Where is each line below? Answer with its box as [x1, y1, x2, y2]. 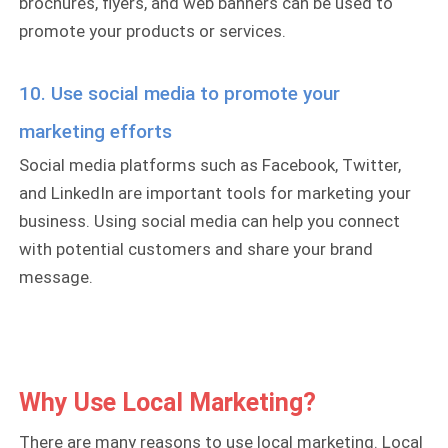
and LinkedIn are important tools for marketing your [19, 182, 412, 203]
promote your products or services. [19, 20, 287, 41]
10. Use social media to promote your [19, 81, 341, 105]
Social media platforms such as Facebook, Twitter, [19, 154, 402, 175]
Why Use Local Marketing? [19, 388, 317, 418]
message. [19, 266, 94, 287]
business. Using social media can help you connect [19, 210, 401, 231]
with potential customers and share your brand [19, 238, 374, 259]
